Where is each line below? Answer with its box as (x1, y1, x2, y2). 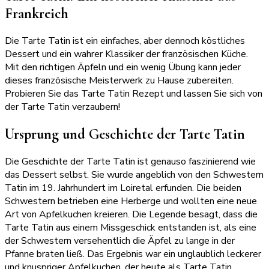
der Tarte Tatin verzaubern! (5, 100, 120, 113)
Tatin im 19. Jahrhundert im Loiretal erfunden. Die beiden (5, 181, 241, 195)
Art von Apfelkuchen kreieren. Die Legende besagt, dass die (5, 207, 258, 221)
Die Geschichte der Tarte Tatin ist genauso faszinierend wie (5, 154, 256, 168)
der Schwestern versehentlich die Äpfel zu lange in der (5, 234, 235, 247)
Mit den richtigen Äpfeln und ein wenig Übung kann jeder (5, 60, 241, 74)
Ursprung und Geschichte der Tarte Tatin (5, 125, 245, 143)
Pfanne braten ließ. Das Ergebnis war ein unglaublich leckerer (5, 247, 261, 261)
